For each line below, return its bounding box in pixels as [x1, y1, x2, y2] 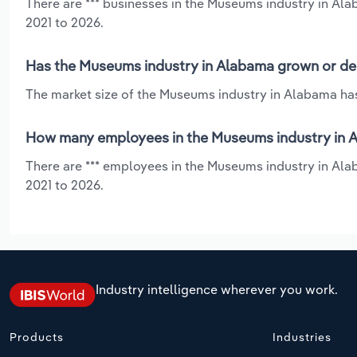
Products [10, 329, 64, 344]
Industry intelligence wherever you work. [96, 281, 338, 298]
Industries [273, 329, 331, 344]
